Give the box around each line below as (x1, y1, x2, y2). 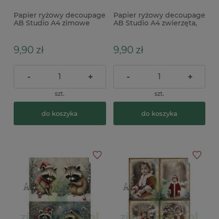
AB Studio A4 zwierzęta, (113, 18, 197, 27)
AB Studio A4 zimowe (14, 18, 90, 27)
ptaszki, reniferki (14, 26, 72, 35)
